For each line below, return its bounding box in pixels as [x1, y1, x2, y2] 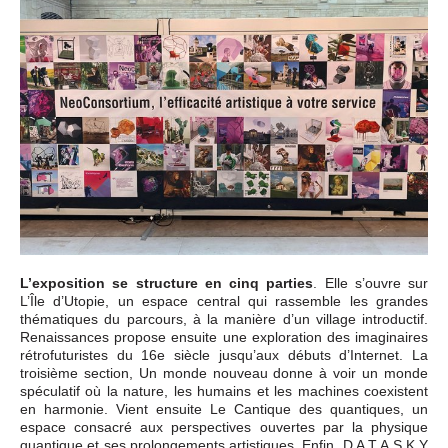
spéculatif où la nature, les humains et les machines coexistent [20, 382, 428, 399]
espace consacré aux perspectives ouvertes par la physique [20, 418, 428, 435]
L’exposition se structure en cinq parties [20, 274, 314, 291]
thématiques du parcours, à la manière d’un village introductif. [20, 310, 428, 327]
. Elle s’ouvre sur [313, 274, 428, 291]
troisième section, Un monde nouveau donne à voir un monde [20, 364, 428, 381]
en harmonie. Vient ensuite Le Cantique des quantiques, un [20, 400, 428, 417]
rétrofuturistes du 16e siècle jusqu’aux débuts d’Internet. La [20, 346, 428, 363]
